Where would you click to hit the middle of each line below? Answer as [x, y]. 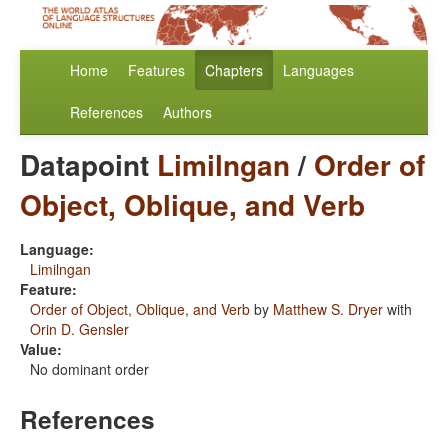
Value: [41, 349]
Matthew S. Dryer [328, 309]
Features [156, 70]
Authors [187, 112]
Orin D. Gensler [79, 329]
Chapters [234, 70]
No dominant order [89, 369]
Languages [318, 70]
